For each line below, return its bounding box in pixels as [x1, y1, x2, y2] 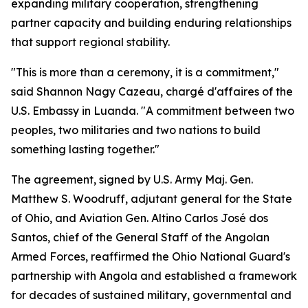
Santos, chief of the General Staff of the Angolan [11, 230, 269, 244]
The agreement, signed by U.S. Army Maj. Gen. [11, 173, 253, 186]
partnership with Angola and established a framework [11, 269, 297, 283]
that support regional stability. [11, 35, 170, 49]
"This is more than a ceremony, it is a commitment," [11, 65, 279, 79]
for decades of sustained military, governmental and [11, 288, 291, 302]
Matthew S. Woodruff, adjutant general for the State [11, 192, 292, 206]
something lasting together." [11, 142, 159, 156]
